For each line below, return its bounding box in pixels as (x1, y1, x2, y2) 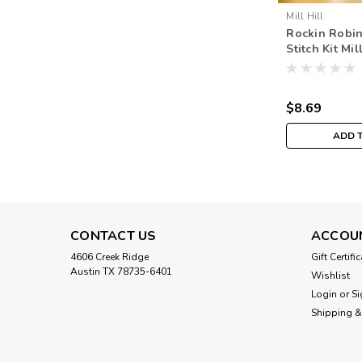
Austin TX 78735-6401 (70, 265, 172, 279)
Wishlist (310, 269, 350, 283)
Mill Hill (286, 10, 324, 23)
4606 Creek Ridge (70, 250, 149, 264)
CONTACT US (70, 227, 157, 246)
